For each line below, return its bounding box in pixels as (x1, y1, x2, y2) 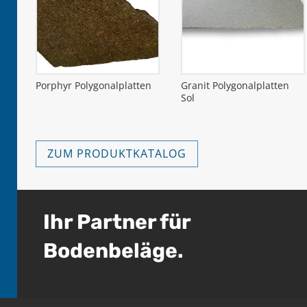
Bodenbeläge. (42, 238, 184, 263)
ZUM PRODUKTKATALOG (47, 145, 186, 161)
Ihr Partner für (42, 209, 191, 234)
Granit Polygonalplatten (180, 79, 289, 93)
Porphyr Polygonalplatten (35, 79, 151, 93)
